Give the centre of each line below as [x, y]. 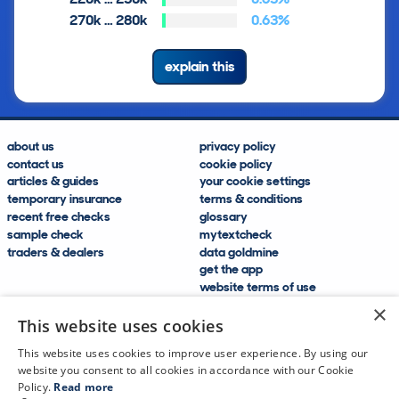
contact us [36, 163]
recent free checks [59, 217]
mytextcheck [236, 234]
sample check [45, 234]
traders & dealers [56, 252]
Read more [84, 387]
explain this [199, 67]
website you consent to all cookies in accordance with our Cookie [186, 370]
